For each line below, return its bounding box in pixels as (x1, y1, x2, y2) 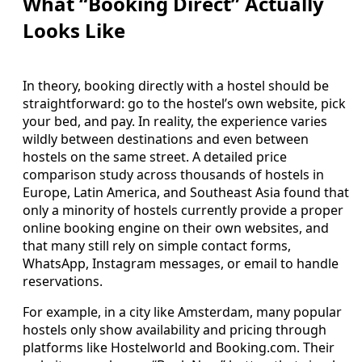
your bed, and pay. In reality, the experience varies (23, 112, 327, 130)
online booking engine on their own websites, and (23, 218, 329, 237)
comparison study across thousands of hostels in (23, 165, 324, 183)
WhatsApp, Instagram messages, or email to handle (23, 254, 339, 272)
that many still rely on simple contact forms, (23, 236, 291, 255)
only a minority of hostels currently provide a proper (23, 200, 343, 219)
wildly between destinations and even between (23, 129, 309, 148)
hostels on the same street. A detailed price (23, 147, 287, 166)
